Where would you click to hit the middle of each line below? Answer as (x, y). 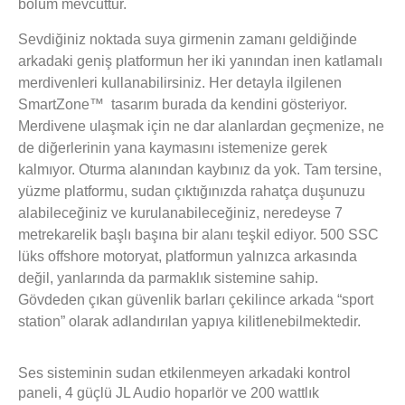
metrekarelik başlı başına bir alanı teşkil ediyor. (169, 234)
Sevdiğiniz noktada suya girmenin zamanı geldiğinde (188, 39)
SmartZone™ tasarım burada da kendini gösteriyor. (183, 104)
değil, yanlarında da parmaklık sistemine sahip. (168, 278)
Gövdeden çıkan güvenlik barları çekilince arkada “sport (196, 299)
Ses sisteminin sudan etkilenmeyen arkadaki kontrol (184, 373)
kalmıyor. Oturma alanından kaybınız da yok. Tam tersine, (200, 169)
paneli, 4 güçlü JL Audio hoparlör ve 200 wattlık (169, 393)
